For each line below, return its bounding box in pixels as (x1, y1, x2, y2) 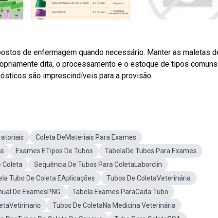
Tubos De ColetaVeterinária (107, 174, 191, 182)
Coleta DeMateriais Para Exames (36, 133, 136, 141)
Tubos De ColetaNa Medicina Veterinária (53, 201, 176, 209)
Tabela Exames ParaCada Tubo (72, 188, 168, 196)
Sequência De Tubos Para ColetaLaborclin (34, 161, 162, 168)
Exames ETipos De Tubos (16, 147, 93, 155)
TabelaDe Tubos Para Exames (105, 147, 197, 155)
